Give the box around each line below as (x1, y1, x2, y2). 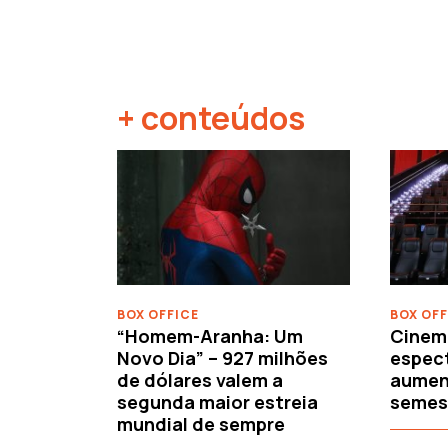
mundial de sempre (117, 412, 285, 437)
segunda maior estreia (117, 390, 318, 415)
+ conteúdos (117, 96, 305, 141)
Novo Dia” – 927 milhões (117, 346, 328, 371)
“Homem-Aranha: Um (117, 324, 303, 349)
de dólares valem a (117, 368, 283, 393)
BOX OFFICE (117, 306, 199, 324)
